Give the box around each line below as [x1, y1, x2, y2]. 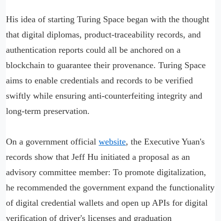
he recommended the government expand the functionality [6, 183, 215, 193]
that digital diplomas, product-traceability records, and [6, 30, 201, 40]
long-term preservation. [6, 106, 90, 116]
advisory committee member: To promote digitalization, [6, 167, 206, 178]
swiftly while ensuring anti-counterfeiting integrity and [6, 91, 202, 101]
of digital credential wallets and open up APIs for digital [6, 198, 208, 208]
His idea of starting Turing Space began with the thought [6, 14, 209, 25]
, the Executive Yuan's [126, 137, 205, 147]
